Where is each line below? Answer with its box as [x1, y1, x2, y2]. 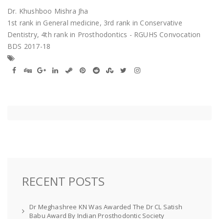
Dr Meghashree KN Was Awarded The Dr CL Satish [29, 202, 183, 211]
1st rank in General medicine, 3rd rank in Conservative [7, 18, 182, 27]
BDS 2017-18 [7, 42, 51, 51]
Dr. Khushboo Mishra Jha [7, 6, 88, 16]
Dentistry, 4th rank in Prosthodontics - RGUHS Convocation [7, 30, 201, 39]
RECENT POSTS [22, 173, 105, 189]
